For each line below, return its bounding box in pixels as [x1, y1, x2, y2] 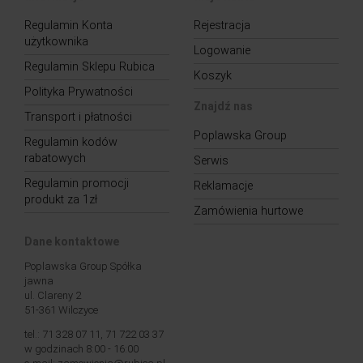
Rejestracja [194, 19, 250, 32]
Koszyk [194, 69, 232, 83]
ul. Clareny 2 [24, 289, 81, 301]
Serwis [194, 154, 228, 168]
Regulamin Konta [24, 19, 113, 32]
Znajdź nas [194, 100, 253, 113]
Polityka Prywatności [24, 85, 133, 99]
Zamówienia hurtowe [194, 204, 303, 218]
